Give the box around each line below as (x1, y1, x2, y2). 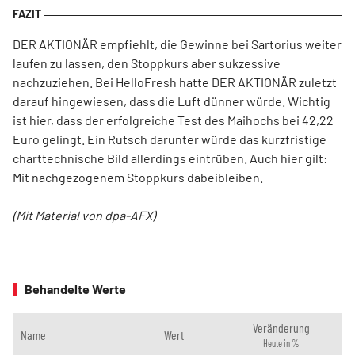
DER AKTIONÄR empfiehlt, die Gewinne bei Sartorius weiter (13, 36, 342, 52)
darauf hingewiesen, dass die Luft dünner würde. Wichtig (13, 94, 330, 109)
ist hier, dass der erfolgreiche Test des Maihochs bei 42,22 (13, 113, 334, 128)
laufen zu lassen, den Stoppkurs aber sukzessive (13, 55, 281, 71)
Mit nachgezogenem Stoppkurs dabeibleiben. (13, 170, 263, 185)
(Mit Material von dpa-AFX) (13, 208, 155, 223)
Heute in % (262, 338, 300, 349)
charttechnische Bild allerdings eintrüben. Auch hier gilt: (13, 151, 327, 166)
